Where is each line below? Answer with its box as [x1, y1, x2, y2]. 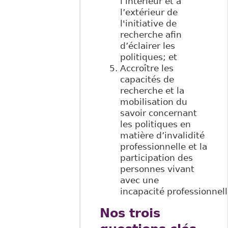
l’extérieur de [120, 7, 178, 18]
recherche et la [120, 85, 184, 96]
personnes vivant [120, 164, 194, 175]
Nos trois [99, 206, 160, 221]
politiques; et [120, 52, 177, 63]
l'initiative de [120, 18, 177, 29]
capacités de [120, 74, 174, 85]
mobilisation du [120, 97, 187, 107]
